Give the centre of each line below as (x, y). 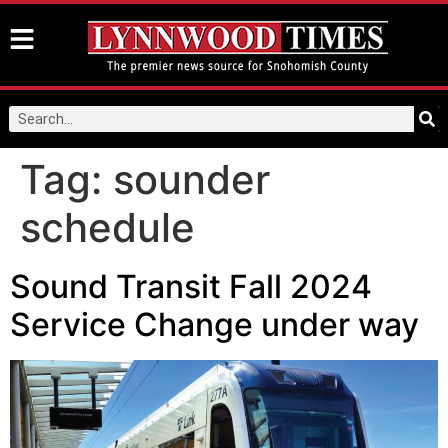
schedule (107, 227)
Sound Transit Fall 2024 (191, 286)
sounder (191, 179)
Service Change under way (214, 324)
